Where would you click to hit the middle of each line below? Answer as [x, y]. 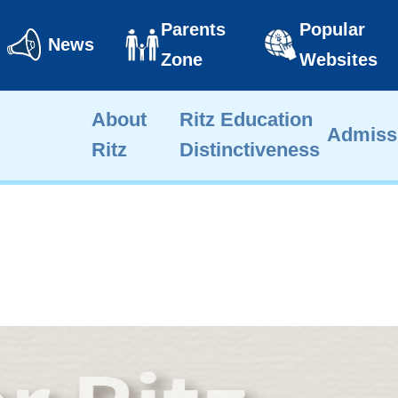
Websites [338, 60]
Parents [193, 29]
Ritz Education [246, 119]
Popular [332, 29]
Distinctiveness [250, 150]
